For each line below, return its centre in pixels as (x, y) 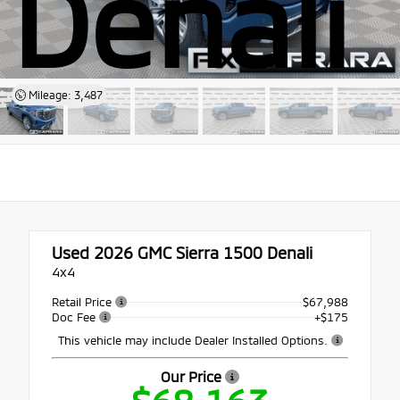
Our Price (193, 377)
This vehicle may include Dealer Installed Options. (194, 341)
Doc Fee (75, 317)
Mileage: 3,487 (64, 95)
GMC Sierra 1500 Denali (223, 252)
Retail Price (83, 301)
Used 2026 (92, 252)
